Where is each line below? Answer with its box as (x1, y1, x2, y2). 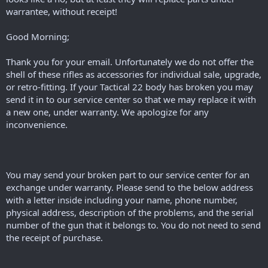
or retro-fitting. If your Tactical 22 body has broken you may (6, 80, 253, 93)
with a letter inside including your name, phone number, (6, 193, 237, 206)
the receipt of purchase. (6, 231, 103, 243)
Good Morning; (6, 30, 69, 42)
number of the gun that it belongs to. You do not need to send (6, 218, 261, 231)
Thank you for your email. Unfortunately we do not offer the (6, 55, 254, 68)
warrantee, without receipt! (6, 5, 117, 17)
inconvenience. (6, 118, 68, 130)
